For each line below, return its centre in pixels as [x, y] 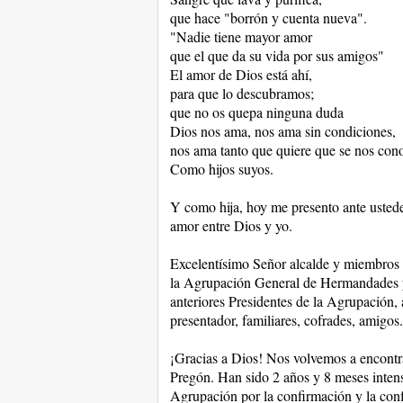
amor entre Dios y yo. [231, 225]
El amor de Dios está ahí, [241, 74]
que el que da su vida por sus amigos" [277, 55]
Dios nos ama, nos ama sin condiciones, [282, 131]
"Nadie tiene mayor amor [241, 36]
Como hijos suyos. [221, 169]
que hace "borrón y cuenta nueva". [268, 18]
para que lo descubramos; [242, 93]
